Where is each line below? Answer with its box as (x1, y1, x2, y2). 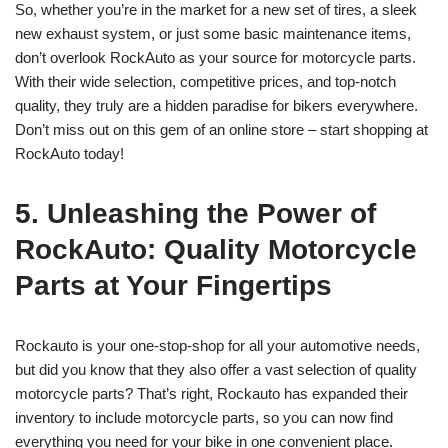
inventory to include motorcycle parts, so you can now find (15, 409, 393, 427)
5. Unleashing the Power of (15, 198, 376, 230)
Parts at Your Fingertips (15, 270, 332, 302)
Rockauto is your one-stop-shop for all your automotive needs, (15, 337, 420, 355)
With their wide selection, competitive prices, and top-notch (15, 73, 396, 91)
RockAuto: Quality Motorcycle (15, 234, 417, 266)
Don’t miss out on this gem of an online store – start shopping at (15, 121, 428, 139)
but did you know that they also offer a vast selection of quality (15, 361, 417, 379)
